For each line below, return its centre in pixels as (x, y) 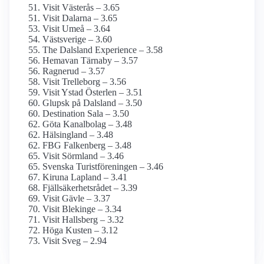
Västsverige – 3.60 (77, 39)
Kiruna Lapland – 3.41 (85, 177)
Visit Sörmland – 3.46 (83, 156)
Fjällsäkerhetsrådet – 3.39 (90, 188)
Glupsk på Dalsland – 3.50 (92, 103)
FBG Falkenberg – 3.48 (87, 146)
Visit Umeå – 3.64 (76, 29)
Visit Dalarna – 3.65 (80, 18)
